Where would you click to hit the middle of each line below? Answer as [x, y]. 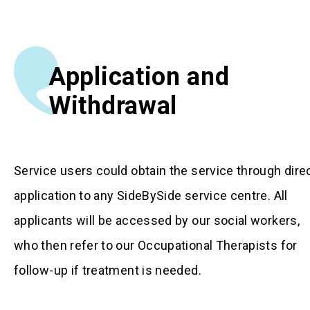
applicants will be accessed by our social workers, [157, 220]
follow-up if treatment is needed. [111, 270]
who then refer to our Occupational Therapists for [156, 245]
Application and [139, 76]
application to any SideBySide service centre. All [151, 195]
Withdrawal [113, 106]
